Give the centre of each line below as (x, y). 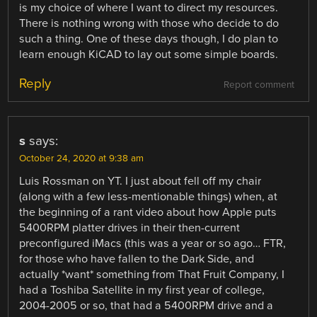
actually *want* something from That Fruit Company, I (152, 275)
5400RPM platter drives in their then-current (130, 228)
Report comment (259, 85)
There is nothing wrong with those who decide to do (149, 24)
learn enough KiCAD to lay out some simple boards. (149, 55)
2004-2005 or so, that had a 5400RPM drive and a (146, 306)
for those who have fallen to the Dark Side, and (137, 259)
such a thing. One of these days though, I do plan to (149, 39)
